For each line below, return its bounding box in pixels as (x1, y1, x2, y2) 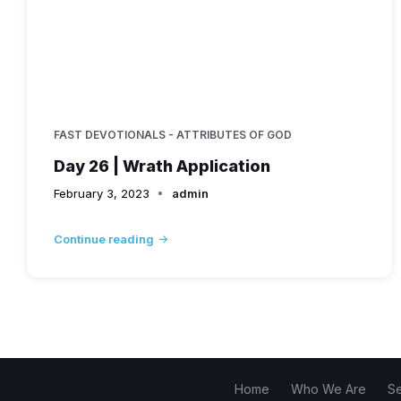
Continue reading (54, 231, 154, 246)
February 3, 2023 (54, 185, 149, 200)
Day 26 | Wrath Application (54, 156, 270, 175)
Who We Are (291, 380, 366, 397)
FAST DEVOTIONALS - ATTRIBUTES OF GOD (54, 127, 292, 141)
